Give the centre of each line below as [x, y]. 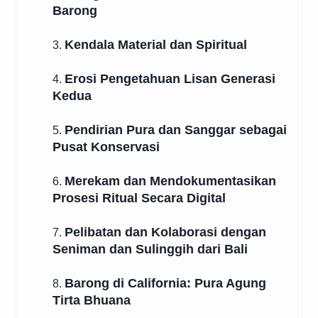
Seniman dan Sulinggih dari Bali [150, 249]
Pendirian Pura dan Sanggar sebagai [176, 130]
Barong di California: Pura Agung [165, 283]
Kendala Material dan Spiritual [156, 45]
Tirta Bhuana [92, 300]
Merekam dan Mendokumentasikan [170, 181]
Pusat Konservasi [106, 147]
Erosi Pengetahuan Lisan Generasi [170, 79]
